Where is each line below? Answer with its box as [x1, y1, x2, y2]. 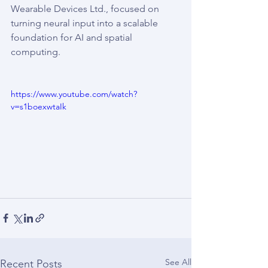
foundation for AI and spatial [11, 32, 135, 43]
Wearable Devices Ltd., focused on [11, 3, 162, 14]
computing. [11, 46, 60, 57]
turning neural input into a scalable [11, 17, 160, 29]
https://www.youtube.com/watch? [11, 89, 137, 99]
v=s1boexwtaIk [11, 101, 66, 112]
